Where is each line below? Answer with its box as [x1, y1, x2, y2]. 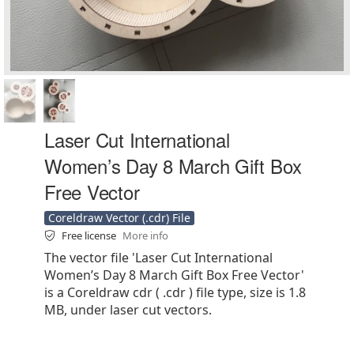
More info [122, 228, 168, 243]
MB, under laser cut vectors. [44, 301, 212, 318]
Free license [62, 228, 119, 243]
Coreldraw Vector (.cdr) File [48, 210, 190, 225]
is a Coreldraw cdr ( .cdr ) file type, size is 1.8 [44, 284, 306, 301]
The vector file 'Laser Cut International [44, 249, 273, 266]
